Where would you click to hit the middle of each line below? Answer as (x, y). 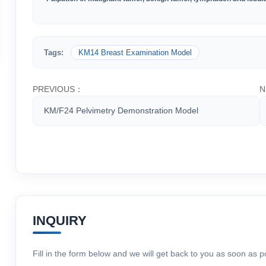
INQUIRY (59, 220)
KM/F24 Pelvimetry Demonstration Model (121, 110)
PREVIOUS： (58, 89)
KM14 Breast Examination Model (135, 52)
